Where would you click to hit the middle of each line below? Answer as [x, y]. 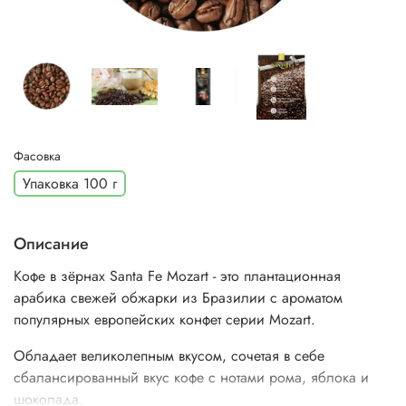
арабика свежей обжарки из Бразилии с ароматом [178, 298]
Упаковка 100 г [70, 183]
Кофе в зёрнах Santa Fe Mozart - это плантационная [177, 276]
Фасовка [37, 155]
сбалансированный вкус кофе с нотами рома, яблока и [191, 378]
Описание [51, 244]
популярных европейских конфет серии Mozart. [164, 320]
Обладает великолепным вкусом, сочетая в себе [169, 356]
